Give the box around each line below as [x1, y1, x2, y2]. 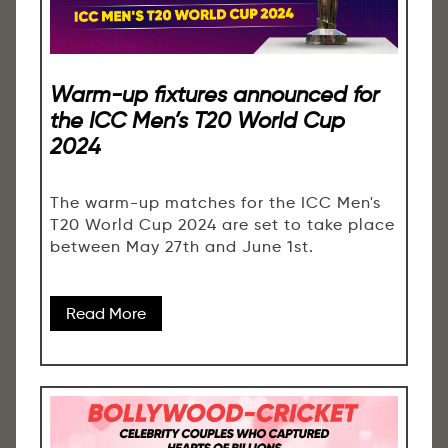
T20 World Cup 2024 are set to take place [50, 214, 395, 234]
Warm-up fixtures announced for [50, 80, 379, 109]
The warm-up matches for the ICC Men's [50, 192, 381, 212]
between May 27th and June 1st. [50, 236, 314, 256]
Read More [66, 303, 146, 323]
